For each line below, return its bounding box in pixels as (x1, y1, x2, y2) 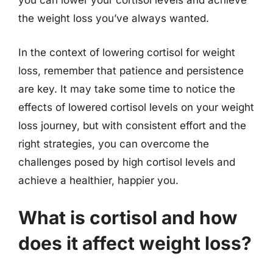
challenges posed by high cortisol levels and (18, 155, 235, 168)
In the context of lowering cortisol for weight (18, 46, 235, 58)
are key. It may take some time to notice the (18, 82, 235, 95)
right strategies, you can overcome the (18, 137, 209, 150)
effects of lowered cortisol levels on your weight (18, 101, 254, 113)
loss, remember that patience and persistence (18, 64, 244, 77)
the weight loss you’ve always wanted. (18, 12, 209, 24)
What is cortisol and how (18, 207, 238, 229)
